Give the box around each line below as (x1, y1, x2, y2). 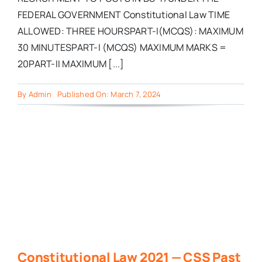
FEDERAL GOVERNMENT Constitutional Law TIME (17, 8, 230, 22)
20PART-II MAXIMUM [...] (17, 57, 125, 71)
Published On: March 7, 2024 (57, 89, 161, 100)
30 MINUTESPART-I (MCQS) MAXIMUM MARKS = (17, 41, 227, 54)
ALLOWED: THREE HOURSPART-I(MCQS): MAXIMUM (17, 25, 243, 38)
